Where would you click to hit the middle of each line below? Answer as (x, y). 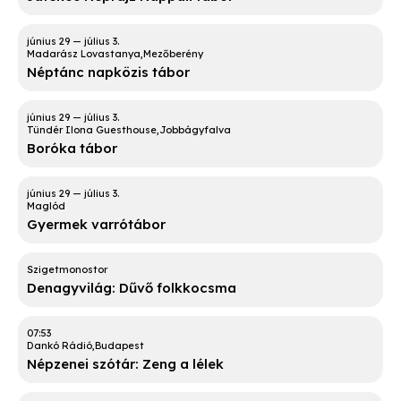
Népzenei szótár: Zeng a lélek (125, 364)
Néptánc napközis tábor (108, 73)
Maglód (46, 206)
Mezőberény (173, 54)
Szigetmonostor (67, 270)
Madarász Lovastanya (84, 54)
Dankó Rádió (60, 346)
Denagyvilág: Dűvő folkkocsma (132, 288)
